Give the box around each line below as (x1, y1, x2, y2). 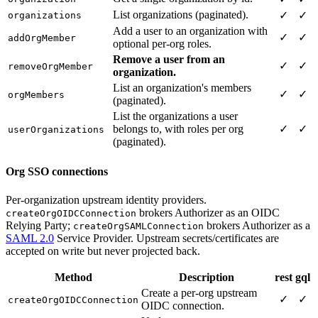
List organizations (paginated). (113, 9, 248, 21)
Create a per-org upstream (141, 286, 257, 299)
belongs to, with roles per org (113, 123, 243, 136)
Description (179, 270, 234, 283)
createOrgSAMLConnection (73, 220, 204, 231)
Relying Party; (6, 219, 73, 231)
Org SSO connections (6, 165, 108, 178)
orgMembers (8, 89, 65, 101)
